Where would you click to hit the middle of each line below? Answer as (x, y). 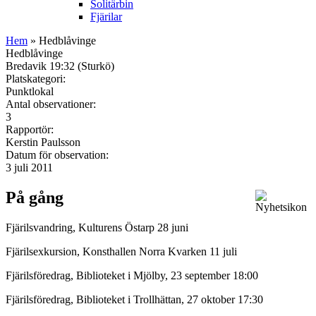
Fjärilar (106, 16)
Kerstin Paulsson (43, 142)
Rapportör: (31, 129)
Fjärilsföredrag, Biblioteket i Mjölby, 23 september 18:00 (132, 275)
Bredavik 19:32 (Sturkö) (60, 66)
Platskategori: (37, 78)
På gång (35, 197)
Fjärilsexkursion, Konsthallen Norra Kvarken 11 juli (123, 251)
